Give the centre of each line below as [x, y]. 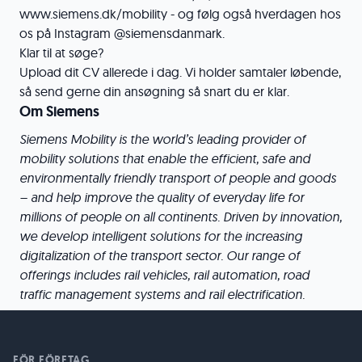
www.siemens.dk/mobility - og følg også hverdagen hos [180, 14]
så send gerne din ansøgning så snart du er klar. [154, 91]
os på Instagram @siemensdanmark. [122, 33]
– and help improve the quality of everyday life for [162, 197]
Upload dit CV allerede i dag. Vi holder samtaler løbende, [180, 72]
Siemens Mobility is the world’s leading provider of [162, 139]
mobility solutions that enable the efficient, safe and [165, 158]
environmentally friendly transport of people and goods [178, 178]
